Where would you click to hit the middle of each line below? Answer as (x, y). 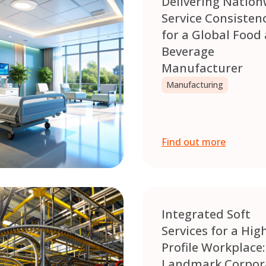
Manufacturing (195, 85)
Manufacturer (204, 68)
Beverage (188, 52)
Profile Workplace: (213, 248)
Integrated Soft (206, 214)
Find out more (194, 142)
